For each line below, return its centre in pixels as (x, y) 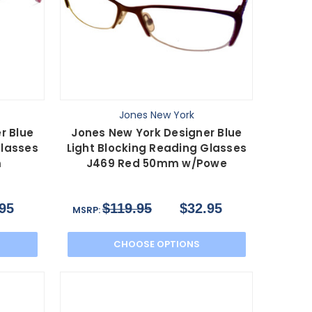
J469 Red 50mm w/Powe (156, 163)
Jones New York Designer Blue (157, 132)
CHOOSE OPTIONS (156, 244)
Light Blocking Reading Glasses (157, 148)
